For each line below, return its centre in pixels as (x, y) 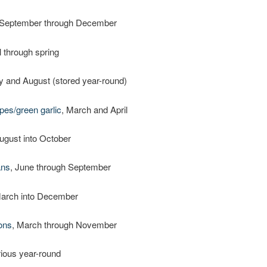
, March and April (94, 109)
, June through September (60, 167)
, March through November (64, 225)
